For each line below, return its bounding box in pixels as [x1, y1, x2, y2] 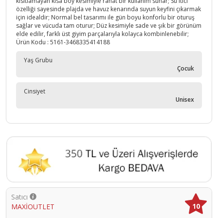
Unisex [176, 95, 194, 104]
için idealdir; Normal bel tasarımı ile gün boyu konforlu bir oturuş [16, 13, 195, 22]
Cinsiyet [24, 87, 45, 96]
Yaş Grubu [24, 56, 53, 65]
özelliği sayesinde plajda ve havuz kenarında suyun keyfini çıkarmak [16, 5, 201, 14]
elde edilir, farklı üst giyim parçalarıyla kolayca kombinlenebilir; [16, 30, 189, 38]
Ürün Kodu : [16, 38, 50, 47]
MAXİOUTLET [11, 201, 54, 211]
